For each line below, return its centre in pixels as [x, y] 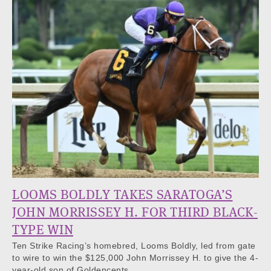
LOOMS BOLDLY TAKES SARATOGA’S [122, 195]
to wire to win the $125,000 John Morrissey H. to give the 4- [135, 257]
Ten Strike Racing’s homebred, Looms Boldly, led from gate [134, 245]
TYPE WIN [43, 230]
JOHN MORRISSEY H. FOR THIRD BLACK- [135, 213]
